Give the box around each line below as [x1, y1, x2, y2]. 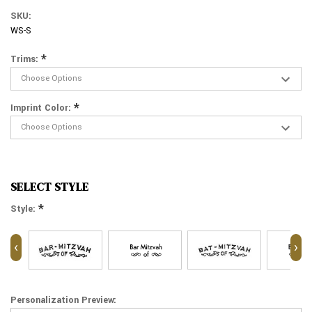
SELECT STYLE [10, 179, 88, 195]
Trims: [10, 53, 41, 66]
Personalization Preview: [10, 294, 116, 307]
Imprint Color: [10, 102, 74, 115]
